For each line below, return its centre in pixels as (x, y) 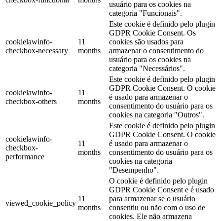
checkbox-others (31, 102)
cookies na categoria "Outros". (157, 115)
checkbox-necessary (37, 51)
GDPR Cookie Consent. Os (152, 33)
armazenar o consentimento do (156, 51)
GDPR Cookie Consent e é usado (162, 190)
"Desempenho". (134, 170)
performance (25, 157)
